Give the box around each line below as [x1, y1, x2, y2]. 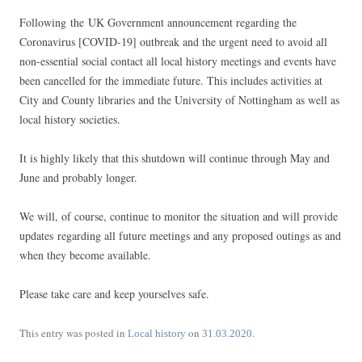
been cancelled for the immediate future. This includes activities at [19, 72, 322, 88]
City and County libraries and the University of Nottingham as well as [19, 91, 339, 107]
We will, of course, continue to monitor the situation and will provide [19, 208, 338, 224]
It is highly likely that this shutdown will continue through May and [19, 149, 330, 166]
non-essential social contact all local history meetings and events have [19, 53, 336, 69]
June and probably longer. [19, 169, 137, 185]
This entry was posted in [19, 325, 128, 340]
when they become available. [19, 246, 151, 263]
